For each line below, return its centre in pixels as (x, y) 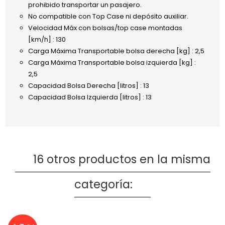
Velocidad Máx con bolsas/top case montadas (105, 28)
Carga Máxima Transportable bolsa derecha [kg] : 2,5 (116, 51)
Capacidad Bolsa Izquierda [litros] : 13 (90, 97)
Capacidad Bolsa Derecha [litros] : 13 (88, 85)
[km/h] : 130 (47, 39)
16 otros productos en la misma (122, 159)
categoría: (103, 185)
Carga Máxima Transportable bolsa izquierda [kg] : (112, 62)
